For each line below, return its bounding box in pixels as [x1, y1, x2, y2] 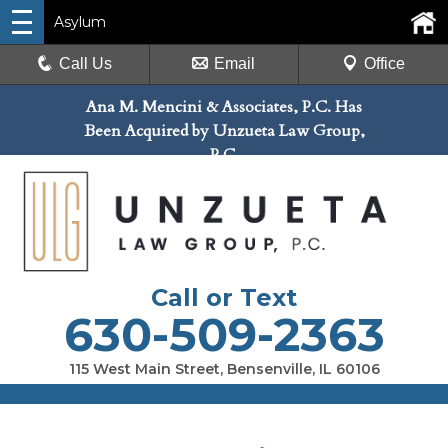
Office [363, 55, 405, 72]
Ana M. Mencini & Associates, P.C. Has [86, 96, 362, 118]
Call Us [59, 55, 113, 72]
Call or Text [151, 282, 297, 312]
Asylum [54, 13, 106, 31]
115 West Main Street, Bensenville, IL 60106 [68, 359, 380, 378]
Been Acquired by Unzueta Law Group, [83, 120, 365, 142]
